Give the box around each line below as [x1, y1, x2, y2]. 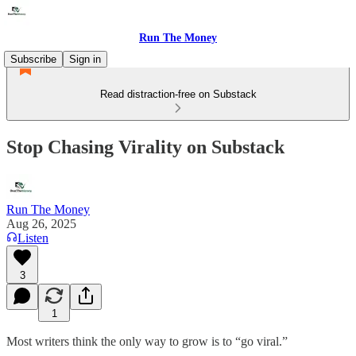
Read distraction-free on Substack [99, 88, 257, 100]
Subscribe [10, 53, 56, 65]
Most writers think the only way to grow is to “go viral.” [6, 334, 288, 348]
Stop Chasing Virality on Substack [6, 136, 284, 157]
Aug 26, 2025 [6, 216, 76, 230]
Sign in [69, 53, 101, 65]
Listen [17, 230, 48, 245]
